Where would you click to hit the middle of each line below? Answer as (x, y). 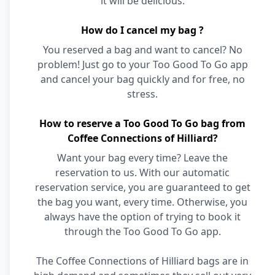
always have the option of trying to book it (142, 217)
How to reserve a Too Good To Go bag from (142, 123)
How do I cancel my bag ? (142, 30)
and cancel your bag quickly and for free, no (142, 79)
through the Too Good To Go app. (142, 231)
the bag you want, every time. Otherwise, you (142, 202)
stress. (142, 94)
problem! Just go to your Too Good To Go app (142, 64)
